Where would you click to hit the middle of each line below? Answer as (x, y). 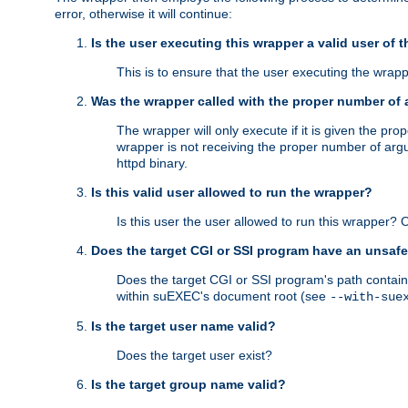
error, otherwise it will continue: (143, 14)
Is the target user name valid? (184, 326)
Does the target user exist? (194, 356)
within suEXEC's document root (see (223, 296)
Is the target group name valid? (189, 385)
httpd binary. (152, 163)
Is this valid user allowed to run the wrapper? (232, 193)
